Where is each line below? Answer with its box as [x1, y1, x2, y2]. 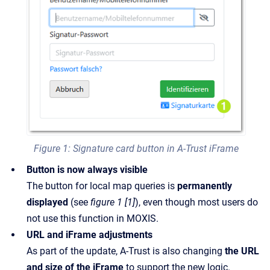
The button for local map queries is [27, 180, 177, 192]
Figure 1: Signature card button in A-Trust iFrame [34, 142, 239, 154]
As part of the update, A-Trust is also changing [27, 245, 225, 257]
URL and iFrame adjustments [27, 228, 152, 240]
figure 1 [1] [90, 196, 135, 208]
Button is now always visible [27, 163, 148, 175]
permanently [177, 180, 232, 192]
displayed [27, 196, 71, 208]
